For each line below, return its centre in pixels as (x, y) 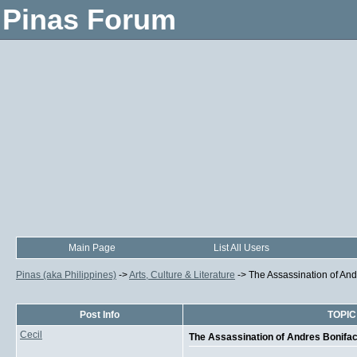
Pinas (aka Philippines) (66, 275)
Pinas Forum (89, 20)
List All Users (241, 248)
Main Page (92, 248)
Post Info (100, 315)
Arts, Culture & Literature (182, 275)
